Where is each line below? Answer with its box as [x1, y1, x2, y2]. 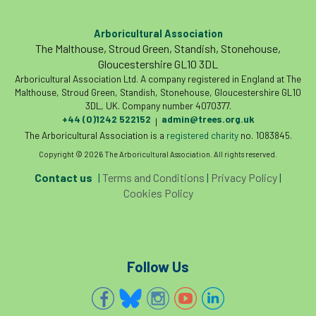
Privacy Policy [211, 171, 277, 184]
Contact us [35, 171, 92, 184]
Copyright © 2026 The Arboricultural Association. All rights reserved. [39, 150, 277, 159]
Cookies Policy [123, 186, 193, 200]
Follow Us [127, 258, 189, 275]
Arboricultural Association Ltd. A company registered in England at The [15, 73, 301, 85]
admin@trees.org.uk [161, 113, 255, 125]
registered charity [166, 129, 238, 141]
